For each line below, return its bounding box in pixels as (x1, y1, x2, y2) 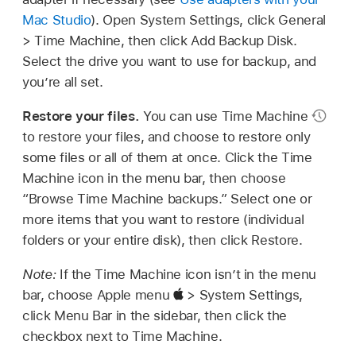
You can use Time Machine (142, 107, 311, 124)
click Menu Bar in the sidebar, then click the (22, 307, 287, 323)
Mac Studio (22, 11, 91, 28)
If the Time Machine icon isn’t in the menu (59, 265, 316, 282)
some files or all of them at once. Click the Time (22, 149, 312, 165)
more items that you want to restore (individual (22, 211, 304, 227)
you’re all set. (22, 73, 103, 90)
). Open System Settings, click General (91, 11, 326, 28)
